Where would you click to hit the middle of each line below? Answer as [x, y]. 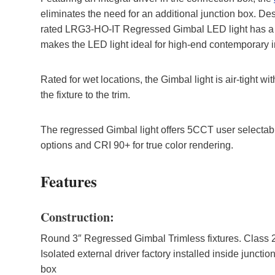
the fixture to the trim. [85, 95]
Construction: [77, 217]
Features [69, 181]
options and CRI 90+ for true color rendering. [137, 145]
